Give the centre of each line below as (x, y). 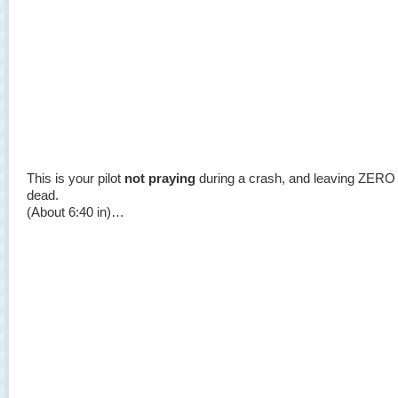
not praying (160, 178)
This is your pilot (76, 178)
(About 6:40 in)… (76, 212)
